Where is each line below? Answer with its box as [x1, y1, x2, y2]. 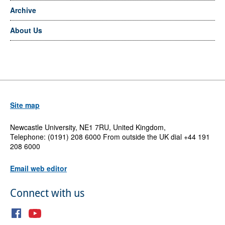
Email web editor [10, 163, 67, 174]
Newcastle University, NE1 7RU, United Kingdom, [10, 122, 166, 133]
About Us [10, 25, 42, 35]
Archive [10, 5, 36, 15]
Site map [10, 100, 40, 110]
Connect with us [10, 186, 84, 200]
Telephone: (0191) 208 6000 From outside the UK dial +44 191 [10, 132, 210, 142]
